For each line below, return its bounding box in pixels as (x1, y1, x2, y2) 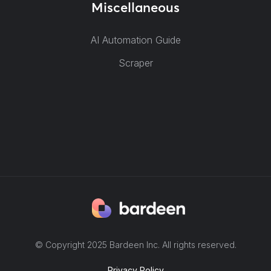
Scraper (118, 57, 153, 69)
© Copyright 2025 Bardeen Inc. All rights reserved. (34, 239, 237, 250)
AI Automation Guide (90, 34, 181, 46)
